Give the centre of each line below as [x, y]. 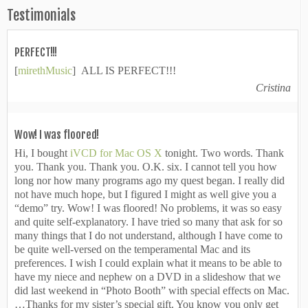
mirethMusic [45, 70]
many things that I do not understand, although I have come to [148, 235]
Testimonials [41, 15]
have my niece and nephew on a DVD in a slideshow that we [147, 277]
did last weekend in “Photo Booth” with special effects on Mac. [152, 290]
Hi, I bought [42, 153]
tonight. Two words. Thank [223, 153]
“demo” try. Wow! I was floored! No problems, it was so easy [148, 208]
